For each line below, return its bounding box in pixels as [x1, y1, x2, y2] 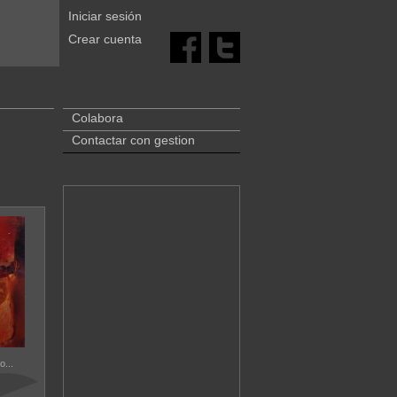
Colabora [71, 111, 123, 125]
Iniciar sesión [67, 9, 142, 23]
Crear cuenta [67, 32, 142, 46]
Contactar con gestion [71, 133, 195, 147]
